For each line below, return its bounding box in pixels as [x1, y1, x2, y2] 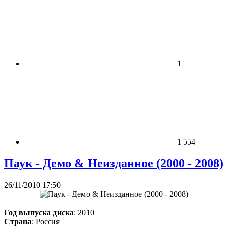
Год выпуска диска [4, 208, 74, 217]
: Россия [32, 217, 60, 226]
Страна [4, 217, 32, 226]
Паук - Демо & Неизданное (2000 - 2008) [4, 156, 223, 170]
